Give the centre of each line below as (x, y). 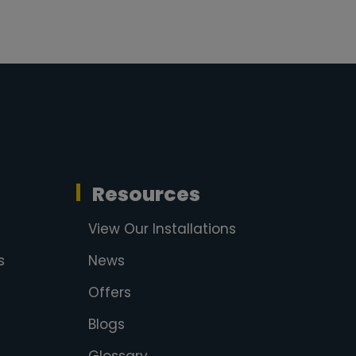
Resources (146, 194)
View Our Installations (162, 229)
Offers (109, 292)
